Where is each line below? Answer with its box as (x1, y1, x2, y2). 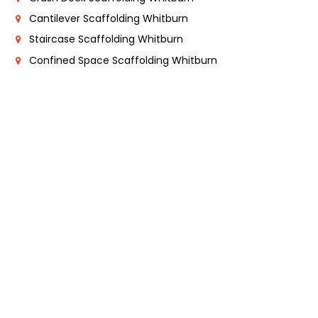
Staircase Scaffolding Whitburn (29, 32, 183, 47)
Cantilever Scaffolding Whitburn (29, 11, 188, 26)
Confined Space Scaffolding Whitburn (29, 53, 217, 67)
